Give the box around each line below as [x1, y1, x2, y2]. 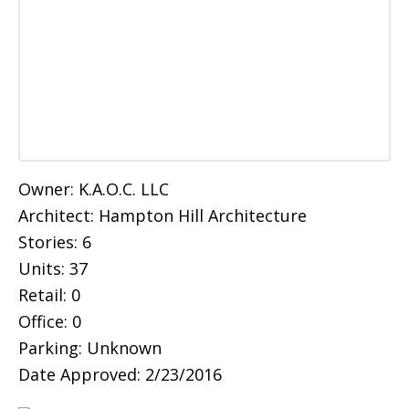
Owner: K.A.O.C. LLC [18, 178, 169, 201]
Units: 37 [18, 257, 88, 280]
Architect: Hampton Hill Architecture [18, 204, 307, 227]
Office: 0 [18, 310, 81, 333]
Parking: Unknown [18, 337, 162, 360]
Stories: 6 [18, 231, 91, 254]
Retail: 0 [18, 284, 80, 307]
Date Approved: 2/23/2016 [18, 363, 222, 386]
